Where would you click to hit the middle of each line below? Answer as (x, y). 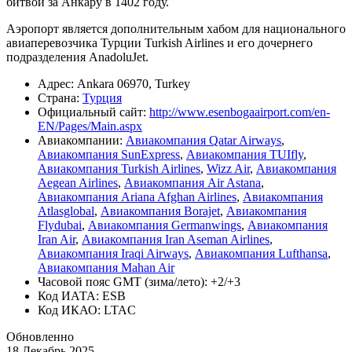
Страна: (60, 97)
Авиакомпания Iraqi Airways (113, 253)
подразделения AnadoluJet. (77, 57)
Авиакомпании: (82, 140)
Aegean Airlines (78, 182)
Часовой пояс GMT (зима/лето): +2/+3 (139, 281)
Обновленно (40, 336)
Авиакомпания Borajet (160, 211)
